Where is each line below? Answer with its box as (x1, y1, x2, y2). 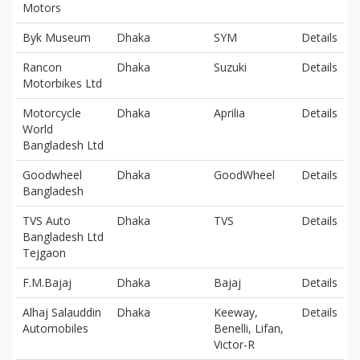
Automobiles (22, 320, 88, 336)
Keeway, (214, 304, 258, 320)
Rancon (22, 59, 62, 75)
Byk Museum (22, 29, 91, 45)
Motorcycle (22, 104, 81, 121)
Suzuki (214, 59, 247, 75)
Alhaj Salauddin (22, 304, 101, 320)
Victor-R (214, 336, 255, 352)
